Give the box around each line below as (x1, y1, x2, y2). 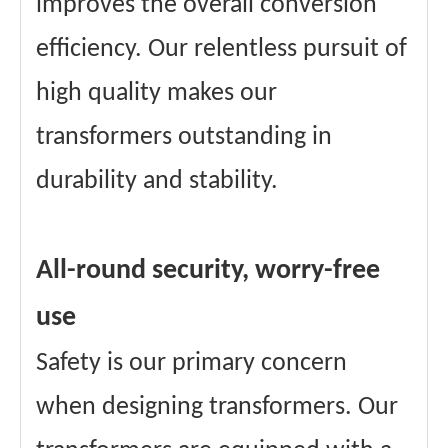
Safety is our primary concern (36, 350, 347, 377)
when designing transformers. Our (36, 394, 398, 421)
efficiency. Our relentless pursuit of (36, 36, 407, 63)
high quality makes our (36, 80, 277, 107)
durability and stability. (36, 168, 278, 195)
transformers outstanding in (36, 124, 332, 151)
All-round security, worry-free (36, 257, 380, 285)
